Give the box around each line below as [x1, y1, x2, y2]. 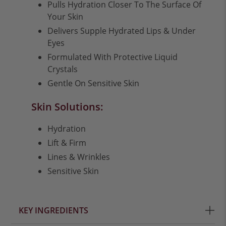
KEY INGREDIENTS [19, 205, 89, 216]
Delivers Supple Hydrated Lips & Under [47, 25, 196, 37]
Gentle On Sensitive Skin [47, 78, 140, 89]
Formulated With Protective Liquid [47, 51, 178, 63]
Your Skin [47, 11, 84, 23]
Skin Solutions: [31, 100, 104, 114]
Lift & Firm [47, 137, 87, 149]
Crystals [47, 64, 78, 75]
